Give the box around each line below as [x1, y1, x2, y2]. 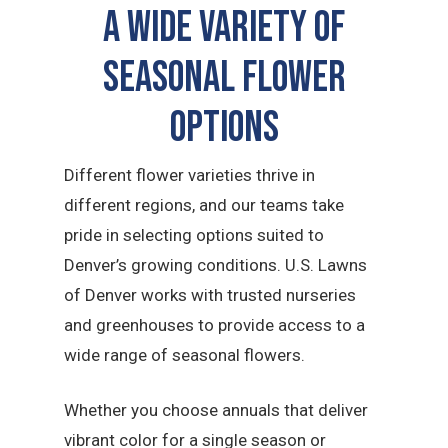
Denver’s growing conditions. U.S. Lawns [64, 254, 368, 275]
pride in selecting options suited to [64, 224, 325, 245]
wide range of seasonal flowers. [64, 344, 306, 365]
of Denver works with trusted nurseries [64, 284, 357, 305]
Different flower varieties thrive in [64, 164, 316, 185]
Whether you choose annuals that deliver [64, 400, 369, 421]
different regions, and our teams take [64, 194, 345, 215]
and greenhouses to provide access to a [64, 314, 366, 335]
